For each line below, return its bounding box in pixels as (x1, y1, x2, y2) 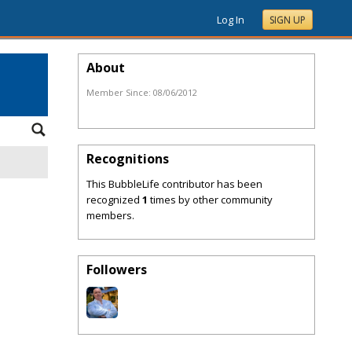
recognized (86, 192, 142, 207)
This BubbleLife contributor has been (86, 177, 262, 191)
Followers (86, 261, 147, 278)
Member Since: (86, 86, 153, 98)
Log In (217, 13, 244, 27)
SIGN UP (269, 13, 306, 27)
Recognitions (86, 150, 169, 167)
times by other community (148, 192, 273, 207)
